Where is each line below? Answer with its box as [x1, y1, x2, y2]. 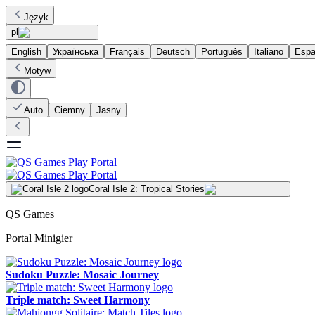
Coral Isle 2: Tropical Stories [89, 184, 205, 194]
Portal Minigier [6, 232, 72, 244]
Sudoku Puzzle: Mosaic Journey [6, 269, 159, 281]
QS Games [6, 208, 54, 220]
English [11, 46, 41, 57]
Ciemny [54, 105, 85, 115]
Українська [53, 46, 98, 57]
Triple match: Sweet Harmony [6, 294, 150, 306]
